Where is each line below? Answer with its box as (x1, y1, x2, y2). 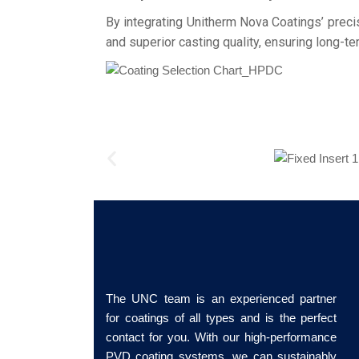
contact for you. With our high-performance (106, 330, 337, 345)
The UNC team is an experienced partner (106, 292, 337, 306)
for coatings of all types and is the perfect (106, 311, 337, 325)
